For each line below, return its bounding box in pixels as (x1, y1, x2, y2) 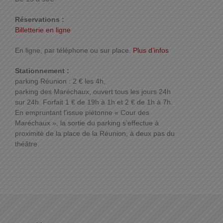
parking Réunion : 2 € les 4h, (15, 77, 106, 85)
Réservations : (15, 15, 64, 23)
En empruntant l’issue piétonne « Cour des (15, 108, 149, 116)
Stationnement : (15, 66, 69, 75)
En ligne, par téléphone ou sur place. (15, 46, 133, 54)
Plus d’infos (133, 46, 169, 54)
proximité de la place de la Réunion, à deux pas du (15, 129, 175, 137)
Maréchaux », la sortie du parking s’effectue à (15, 118, 159, 127)
